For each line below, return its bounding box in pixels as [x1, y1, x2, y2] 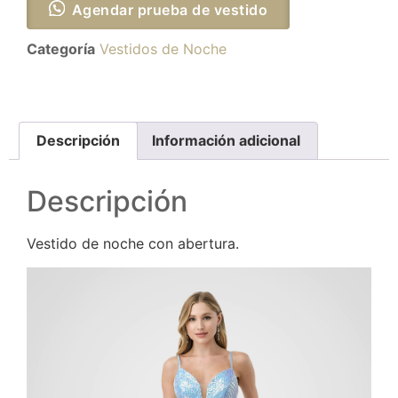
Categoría [27, 39, 95, 58]
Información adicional [151, 131, 300, 150]
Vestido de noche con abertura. [27, 235, 239, 253]
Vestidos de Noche [99, 39, 227, 58]
